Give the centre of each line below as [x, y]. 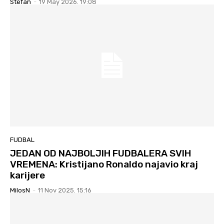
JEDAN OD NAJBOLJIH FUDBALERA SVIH [100, 153]
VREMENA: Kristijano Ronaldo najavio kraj [104, 164]
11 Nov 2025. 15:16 [65, 190]
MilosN [20, 190]
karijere [27, 175]
